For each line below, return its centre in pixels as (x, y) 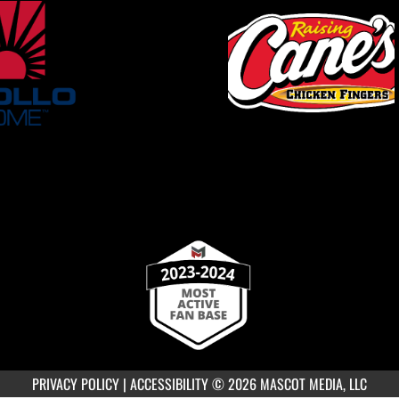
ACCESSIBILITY (169, 384)
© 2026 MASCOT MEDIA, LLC (289, 384)
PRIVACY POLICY (76, 384)
